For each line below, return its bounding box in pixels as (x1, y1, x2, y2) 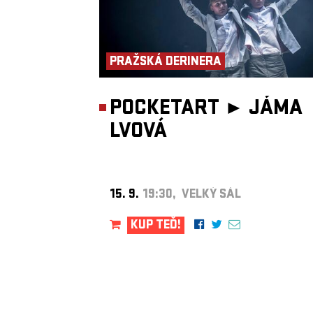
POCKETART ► (110, 96, 244, 122)
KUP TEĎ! (131, 218, 181, 234)
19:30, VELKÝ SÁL (143, 187, 241, 203)
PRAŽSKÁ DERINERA (110, 54, 221, 71)
